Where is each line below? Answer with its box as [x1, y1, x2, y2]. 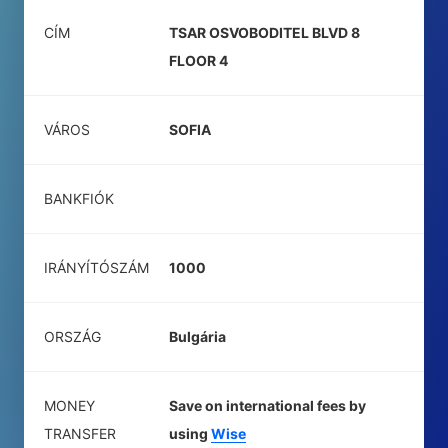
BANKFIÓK [44, 190, 114, 207]
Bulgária [169, 328, 226, 345]
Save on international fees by [169, 397, 366, 414]
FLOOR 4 [169, 52, 228, 69]
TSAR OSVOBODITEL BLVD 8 [169, 24, 360, 41]
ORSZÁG [44, 328, 101, 345]
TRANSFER [44, 425, 116, 442]
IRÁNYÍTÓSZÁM [44, 259, 149, 276]
